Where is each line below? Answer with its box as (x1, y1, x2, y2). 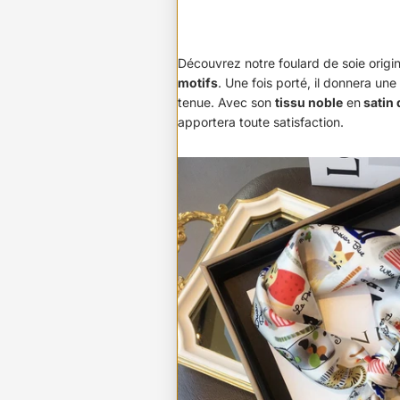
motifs (178, 75, 218, 91)
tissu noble (275, 95, 343, 111)
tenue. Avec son (178, 95, 275, 111)
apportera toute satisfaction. (178, 114, 344, 130)
